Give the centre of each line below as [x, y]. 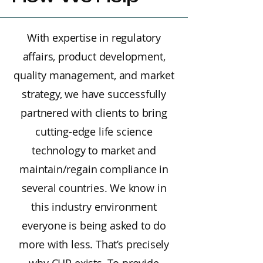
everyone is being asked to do [94, 225]
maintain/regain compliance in [94, 169]
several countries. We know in [94, 188]
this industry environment [94, 207]
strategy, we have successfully [94, 94]
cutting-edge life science [94, 131]
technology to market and [94, 150]
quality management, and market [94, 75]
